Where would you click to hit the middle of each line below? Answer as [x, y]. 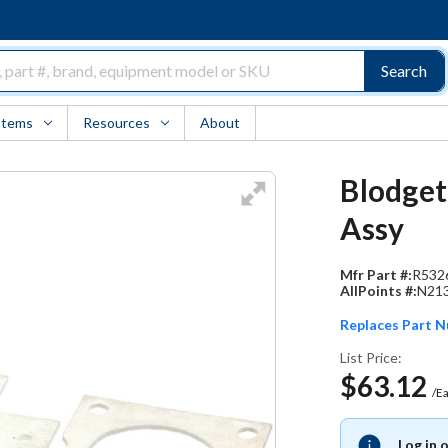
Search [403, 70]
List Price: [371, 357]
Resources [116, 122]
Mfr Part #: [376, 274]
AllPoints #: [379, 290]
